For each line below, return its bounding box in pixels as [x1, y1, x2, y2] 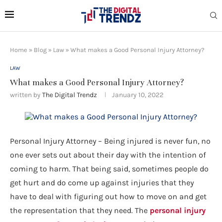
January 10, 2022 [112, 90, 164, 99]
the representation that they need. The [10, 205, 150, 215]
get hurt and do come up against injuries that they [10, 177, 194, 187]
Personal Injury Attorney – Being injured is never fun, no [10, 136, 211, 146]
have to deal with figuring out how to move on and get [10, 191, 207, 201]
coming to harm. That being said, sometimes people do [10, 164, 209, 173]
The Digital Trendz [42, 90, 97, 99]
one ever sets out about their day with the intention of [10, 150, 206, 160]
